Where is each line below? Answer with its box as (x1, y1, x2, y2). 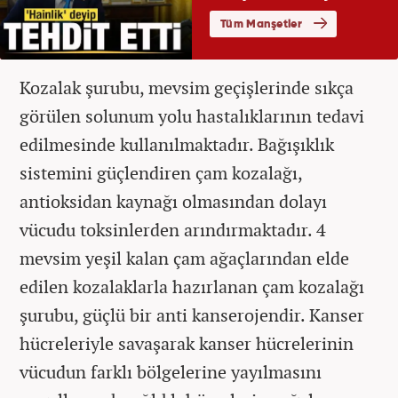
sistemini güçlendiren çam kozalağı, (20, 160, 302, 185)
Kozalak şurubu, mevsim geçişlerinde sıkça (20, 75, 354, 99)
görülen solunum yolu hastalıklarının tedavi (20, 103, 364, 128)
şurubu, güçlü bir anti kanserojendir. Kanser (20, 302, 364, 327)
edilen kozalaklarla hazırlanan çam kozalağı (20, 274, 364, 298)
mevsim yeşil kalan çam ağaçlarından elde (20, 245, 349, 270)
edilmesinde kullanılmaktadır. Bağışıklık (20, 131, 334, 156)
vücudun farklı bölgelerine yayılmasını (20, 359, 322, 384)
